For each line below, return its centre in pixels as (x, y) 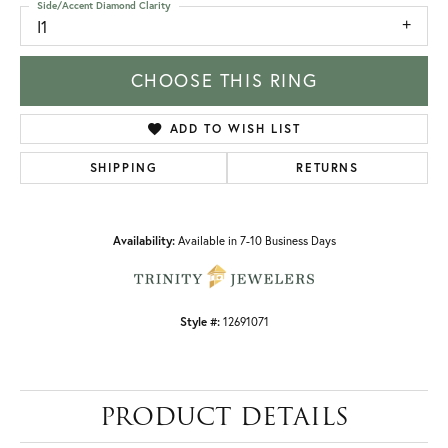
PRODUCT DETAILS (224, 417)
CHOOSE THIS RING (224, 81)
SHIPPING (123, 168)
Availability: (143, 241)
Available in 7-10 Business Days (256, 241)
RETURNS (327, 168)
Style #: (199, 322)
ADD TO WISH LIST (235, 129)
